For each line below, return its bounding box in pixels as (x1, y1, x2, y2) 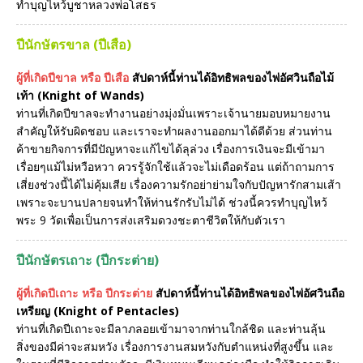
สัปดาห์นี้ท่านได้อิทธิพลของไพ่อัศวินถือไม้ (132, 70, 334, 86)
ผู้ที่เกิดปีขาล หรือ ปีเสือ (16, 70, 129, 86)
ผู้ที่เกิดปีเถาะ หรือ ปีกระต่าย (16, 285, 152, 301)
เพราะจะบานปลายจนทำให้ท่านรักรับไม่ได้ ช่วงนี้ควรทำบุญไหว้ (16, 194, 327, 211)
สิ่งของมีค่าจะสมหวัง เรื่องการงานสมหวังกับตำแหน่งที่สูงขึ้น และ (16, 339, 334, 355)
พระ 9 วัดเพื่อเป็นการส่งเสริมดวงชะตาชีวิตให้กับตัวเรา (16, 212, 285, 228)
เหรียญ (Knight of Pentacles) (16, 303, 179, 319)
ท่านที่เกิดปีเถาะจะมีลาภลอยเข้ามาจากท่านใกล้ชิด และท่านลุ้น (16, 321, 326, 337)
